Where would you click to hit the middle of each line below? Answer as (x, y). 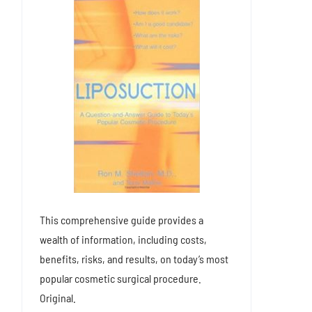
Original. (58, 298)
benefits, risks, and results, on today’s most (134, 259)
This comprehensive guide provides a (122, 220)
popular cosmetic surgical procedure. (120, 279)
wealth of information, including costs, (123, 240)
